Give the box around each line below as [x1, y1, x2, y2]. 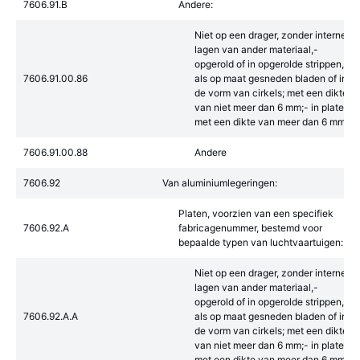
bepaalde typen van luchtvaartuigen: [178, 236, 343, 248]
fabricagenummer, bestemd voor [178, 222, 322, 234]
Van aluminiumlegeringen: [162, 177, 277, 189]
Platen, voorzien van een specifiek [178, 207, 333, 219]
